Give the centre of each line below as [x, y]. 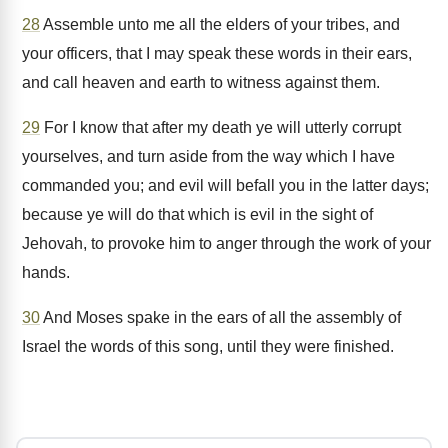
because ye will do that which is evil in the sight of [197, 214]
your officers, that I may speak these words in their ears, [217, 53]
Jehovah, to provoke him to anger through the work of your [226, 243]
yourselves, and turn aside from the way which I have [208, 156]
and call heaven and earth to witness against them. [201, 82]
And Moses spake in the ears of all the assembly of [220, 317]
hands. [46, 272]
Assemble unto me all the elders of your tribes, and [220, 24]
